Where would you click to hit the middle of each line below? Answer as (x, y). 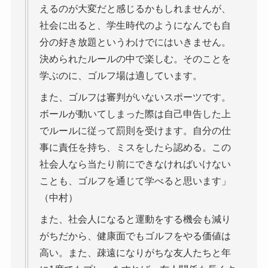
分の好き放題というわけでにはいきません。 (135, 42)
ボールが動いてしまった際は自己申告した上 (135, 114)
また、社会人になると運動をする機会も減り (135, 219)
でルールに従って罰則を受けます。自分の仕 (135, 130)
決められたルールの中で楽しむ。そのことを (135, 59)
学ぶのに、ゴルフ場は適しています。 (121, 75)
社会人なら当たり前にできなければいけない (135, 164)
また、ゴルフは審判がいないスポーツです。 (135, 97)
